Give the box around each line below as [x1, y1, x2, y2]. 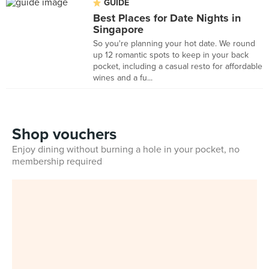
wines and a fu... [93, 73, 153, 83]
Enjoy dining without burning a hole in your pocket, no [12, 144, 240, 156]
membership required [12, 156, 102, 168]
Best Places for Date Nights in [93, 11, 241, 25]
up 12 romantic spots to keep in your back [93, 50, 249, 60]
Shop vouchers [12, 125, 116, 144]
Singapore [93, 23, 144, 36]
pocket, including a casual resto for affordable [93, 61, 262, 71]
